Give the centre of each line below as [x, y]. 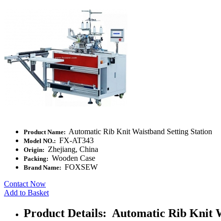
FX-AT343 [75, 140]
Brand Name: [43, 167]
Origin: [35, 149]
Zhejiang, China [72, 149]
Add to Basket [26, 192]
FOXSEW [80, 167]
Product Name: [45, 132]
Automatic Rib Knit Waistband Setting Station [140, 131]
